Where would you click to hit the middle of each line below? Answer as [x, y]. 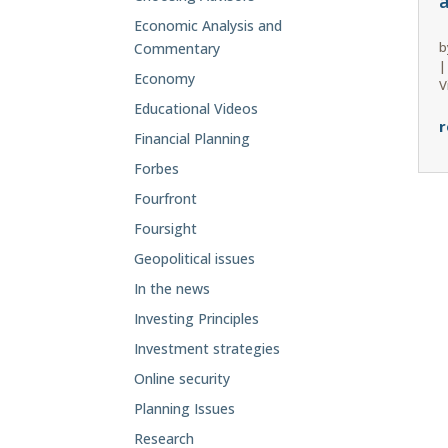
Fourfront [166, 199]
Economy [165, 79]
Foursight [166, 229]
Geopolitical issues [195, 259]
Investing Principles [197, 319]
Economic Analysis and [208, 26]
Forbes [157, 169]
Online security [182, 379]
